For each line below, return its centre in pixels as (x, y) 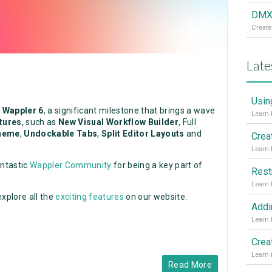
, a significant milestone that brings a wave (129, 110)
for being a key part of (157, 165)
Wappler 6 (23, 110)
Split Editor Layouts (144, 133)
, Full (188, 122)
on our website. (156, 196)
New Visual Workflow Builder (119, 122)
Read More (190, 264)
